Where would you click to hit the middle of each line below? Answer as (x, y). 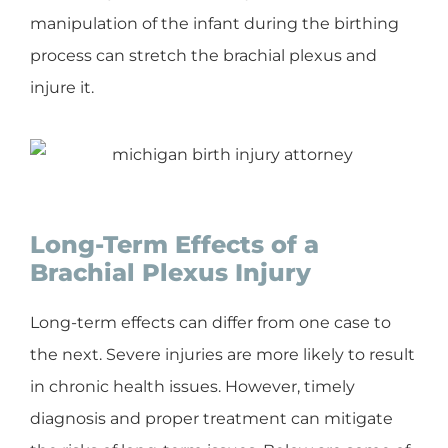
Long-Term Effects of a (174, 244)
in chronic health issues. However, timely (192, 386)
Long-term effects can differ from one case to (210, 322)
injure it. (62, 87)
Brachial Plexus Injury (170, 272)
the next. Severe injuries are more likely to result (222, 354)
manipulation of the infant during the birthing (214, 23)
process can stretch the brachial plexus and (203, 55)
